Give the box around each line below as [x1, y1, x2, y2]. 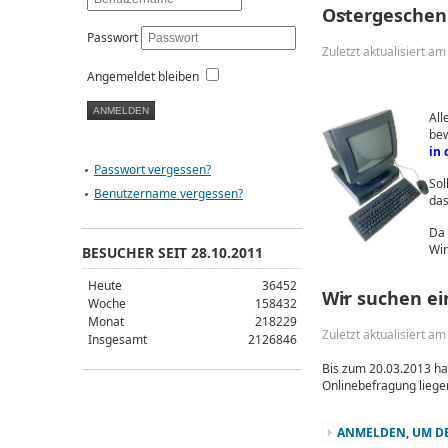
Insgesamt [87, 330, 147, 348]
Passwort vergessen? [94, 160, 211, 178]
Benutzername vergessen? [94, 184, 243, 202]
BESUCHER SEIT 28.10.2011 [82, 242, 263, 262]
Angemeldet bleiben [87, 67, 199, 85]
